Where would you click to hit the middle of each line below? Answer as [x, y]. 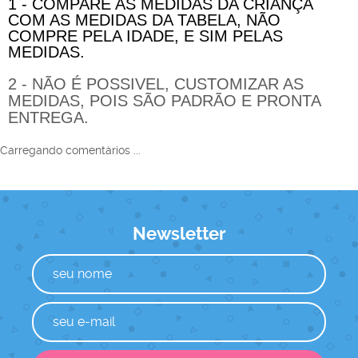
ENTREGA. [48, 118]
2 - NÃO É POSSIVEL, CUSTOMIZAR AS [156, 84]
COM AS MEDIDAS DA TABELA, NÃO [144, 20]
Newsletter [179, 234]
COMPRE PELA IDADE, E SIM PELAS [145, 36]
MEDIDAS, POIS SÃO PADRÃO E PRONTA [164, 101]
